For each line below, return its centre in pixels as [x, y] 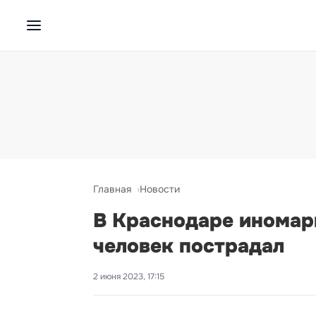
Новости [160, 189]
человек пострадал [189, 246]
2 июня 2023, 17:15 [129, 276]
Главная [112, 189]
